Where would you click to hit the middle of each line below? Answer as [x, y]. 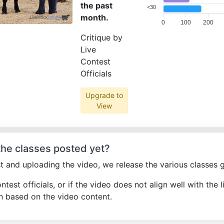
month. [94, 17]
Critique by [101, 37]
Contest [95, 61]
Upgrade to [104, 95]
